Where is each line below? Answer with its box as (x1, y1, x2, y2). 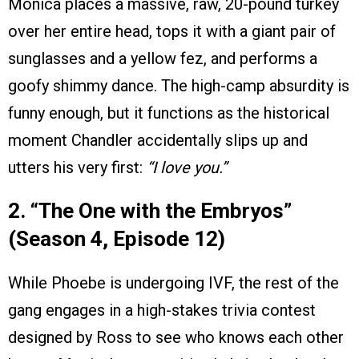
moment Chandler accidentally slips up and (8, 131, 308, 151)
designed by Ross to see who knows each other (8, 328, 344, 348)
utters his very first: (8, 158, 147, 178)
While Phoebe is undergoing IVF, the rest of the (8, 273, 339, 293)
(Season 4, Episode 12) (8, 227, 225, 252)
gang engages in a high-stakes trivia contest (8, 301, 316, 321)
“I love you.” (147, 158, 227, 178)
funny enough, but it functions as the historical (8, 103, 329, 123)
